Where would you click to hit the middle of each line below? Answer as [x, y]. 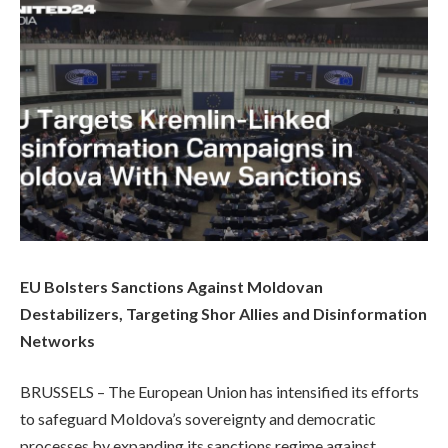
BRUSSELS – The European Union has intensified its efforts [219, 392]
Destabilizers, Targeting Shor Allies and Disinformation [223, 313]
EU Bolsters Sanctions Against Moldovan [171, 286]
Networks [57, 340]
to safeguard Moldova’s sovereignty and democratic [198, 419]
